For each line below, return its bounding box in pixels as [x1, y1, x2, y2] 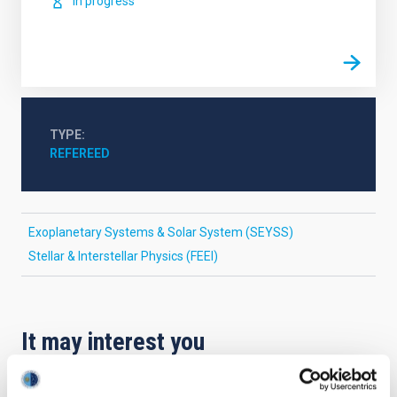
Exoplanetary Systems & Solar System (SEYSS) [28, 225, 293, 239]
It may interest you [21, 327, 205, 356]
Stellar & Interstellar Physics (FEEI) [28, 249, 218, 263]
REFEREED [50, 146, 110, 160]
